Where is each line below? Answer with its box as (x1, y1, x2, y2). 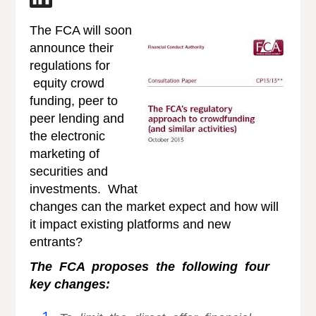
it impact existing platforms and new (30, 217, 231, 231)
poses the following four (112, 259, 270, 274)
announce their (30, 40, 114, 55)
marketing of (30, 146, 100, 161)
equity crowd (30, 75, 105, 90)
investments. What (30, 181, 138, 196)
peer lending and (30, 111, 125, 126)
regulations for (30, 58, 111, 73)
